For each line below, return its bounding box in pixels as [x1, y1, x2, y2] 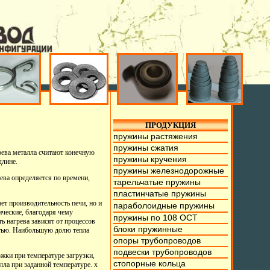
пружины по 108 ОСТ [113, 213, 198, 222]
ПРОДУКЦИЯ [145, 121, 196, 130]
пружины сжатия [113, 143, 179, 152]
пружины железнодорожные [113, 166, 225, 175]
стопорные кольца [113, 259, 186, 268]
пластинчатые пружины [113, 189, 207, 198]
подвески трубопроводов [113, 247, 212, 257]
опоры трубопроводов [113, 236, 201, 245]
